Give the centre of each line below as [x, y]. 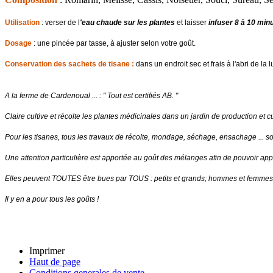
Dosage [18, 43]
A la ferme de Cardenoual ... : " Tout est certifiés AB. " [91, 95]
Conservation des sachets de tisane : [70, 64]
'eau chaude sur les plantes [128, 22]
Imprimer [47, 250]
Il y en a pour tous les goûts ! [52, 199]
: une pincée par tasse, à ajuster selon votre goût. [114, 43]
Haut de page [55, 261]
